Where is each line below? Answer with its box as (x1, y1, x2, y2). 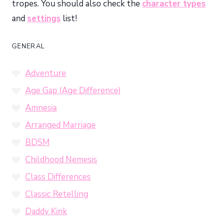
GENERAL (12, 42, 45, 51)
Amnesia (25, 102, 57, 113)
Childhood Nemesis (25, 153, 97, 165)
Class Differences (25, 171, 91, 183)
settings (27, 13, 61, 25)
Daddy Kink (25, 205, 67, 217)
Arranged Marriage (25, 119, 96, 131)
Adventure (25, 67, 66, 79)
